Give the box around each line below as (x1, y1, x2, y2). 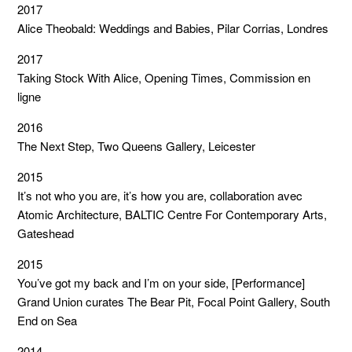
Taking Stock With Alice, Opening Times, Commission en (17, 69, 311, 86)
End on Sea (17, 312, 78, 328)
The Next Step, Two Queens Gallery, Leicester (17, 137, 256, 154)
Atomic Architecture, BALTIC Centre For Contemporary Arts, (17, 206, 328, 222)
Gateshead (17, 225, 75, 241)
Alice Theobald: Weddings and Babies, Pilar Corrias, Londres (17, 20, 329, 36)
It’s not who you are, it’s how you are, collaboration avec (17, 187, 303, 203)
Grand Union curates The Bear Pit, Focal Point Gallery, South (17, 293, 331, 310)
